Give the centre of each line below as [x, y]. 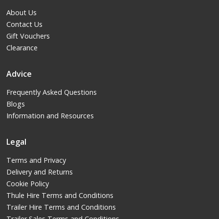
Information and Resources [50, 116]
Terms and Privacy [36, 160]
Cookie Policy [28, 184]
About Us [22, 13]
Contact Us [25, 24]
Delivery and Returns [40, 172]
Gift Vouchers [28, 36]
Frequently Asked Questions [52, 92]
